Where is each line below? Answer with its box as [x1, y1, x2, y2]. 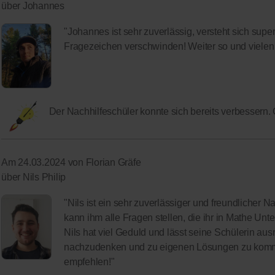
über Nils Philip [1, 172, 66, 183]
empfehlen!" [64, 257, 115, 268]
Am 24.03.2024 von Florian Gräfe [1, 157, 141, 168]
